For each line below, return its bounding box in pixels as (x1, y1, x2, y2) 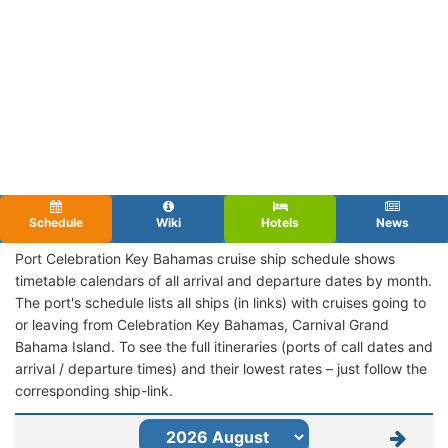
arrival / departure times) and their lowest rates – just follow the (15, 359, 427, 377)
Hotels (261, 214, 299, 230)
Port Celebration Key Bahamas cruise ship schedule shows (15, 249, 395, 267)
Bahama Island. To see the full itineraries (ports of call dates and (15, 337, 433, 355)
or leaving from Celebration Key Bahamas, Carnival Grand (15, 315, 389, 333)
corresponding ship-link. (15, 381, 173, 399)
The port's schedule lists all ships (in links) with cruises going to (15, 293, 426, 311)
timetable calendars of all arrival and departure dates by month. (15, 271, 432, 289)
